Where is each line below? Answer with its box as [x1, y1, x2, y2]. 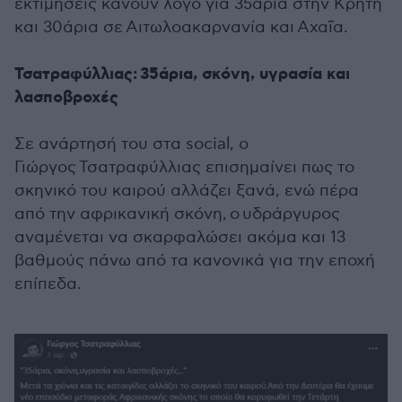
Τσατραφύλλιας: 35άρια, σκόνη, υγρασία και [14, 64, 350, 85]
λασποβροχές [14, 87, 118, 109]
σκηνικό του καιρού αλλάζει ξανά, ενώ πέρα [14, 181, 359, 200]
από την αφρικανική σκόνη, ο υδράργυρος [14, 205, 340, 223]
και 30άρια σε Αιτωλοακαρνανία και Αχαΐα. [14, 18, 348, 37]
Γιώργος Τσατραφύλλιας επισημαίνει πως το [14, 158, 354, 177]
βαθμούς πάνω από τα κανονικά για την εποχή [14, 251, 375, 270]
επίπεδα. [14, 275, 82, 293]
